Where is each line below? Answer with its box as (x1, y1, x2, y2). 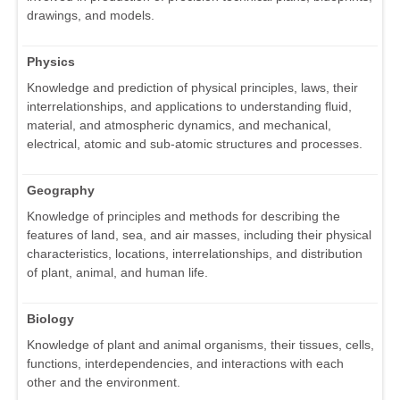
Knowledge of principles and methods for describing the (27, 209, 340, 224)
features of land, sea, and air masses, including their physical (27, 228, 371, 243)
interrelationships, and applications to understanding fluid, (27, 99, 352, 114)
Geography (27, 183, 95, 198)
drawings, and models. (27, 8, 154, 23)
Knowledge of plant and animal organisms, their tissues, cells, (27, 337, 374, 353)
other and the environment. (27, 375, 180, 390)
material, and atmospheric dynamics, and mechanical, (27, 118, 331, 133)
